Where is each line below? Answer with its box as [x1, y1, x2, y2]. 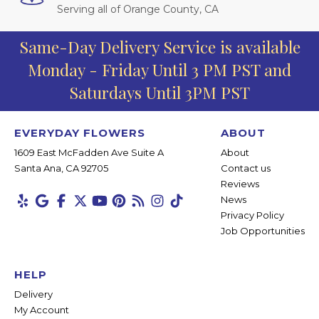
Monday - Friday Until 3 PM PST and [28, 58, 291, 81]
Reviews [221, 178, 259, 190]
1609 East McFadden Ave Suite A [14, 147, 164, 159]
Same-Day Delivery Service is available [19, 36, 300, 58]
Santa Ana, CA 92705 [14, 162, 108, 174]
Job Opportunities [221, 225, 305, 237]
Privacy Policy [221, 209, 284, 221]
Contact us [221, 162, 271, 174]
